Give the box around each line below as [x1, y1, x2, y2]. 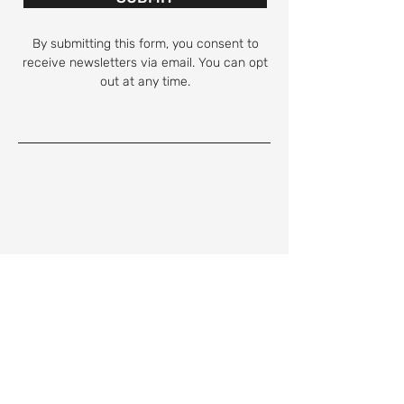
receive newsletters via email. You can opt [23, 55, 268, 70]
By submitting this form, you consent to [32, 36, 259, 51]
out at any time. [100, 74, 190, 89]
